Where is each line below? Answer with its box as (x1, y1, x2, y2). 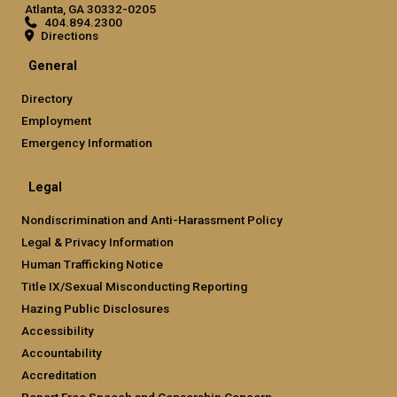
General (28, 58, 77, 74)
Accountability (21, 345, 102, 360)
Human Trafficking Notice (21, 256, 163, 271)
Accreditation (21, 367, 97, 382)
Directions (41, 27, 98, 43)
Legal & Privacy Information (21, 234, 174, 249)
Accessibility (21, 323, 94, 338)
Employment (21, 113, 91, 128)
